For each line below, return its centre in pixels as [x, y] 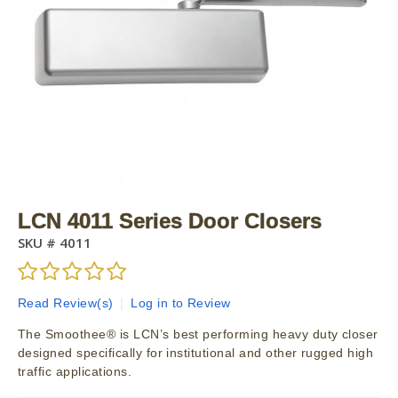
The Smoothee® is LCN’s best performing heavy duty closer [198, 334]
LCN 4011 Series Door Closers [170, 221]
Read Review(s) [66, 303]
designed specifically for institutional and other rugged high [196, 353]
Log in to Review [181, 303]
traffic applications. [75, 372]
